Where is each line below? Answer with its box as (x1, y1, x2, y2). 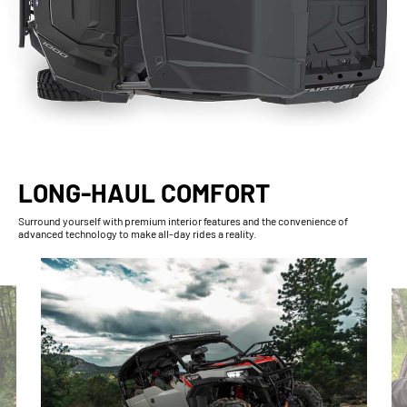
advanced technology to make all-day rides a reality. (18, 227, 256, 241)
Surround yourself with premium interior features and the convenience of (18, 214, 348, 228)
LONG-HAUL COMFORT (18, 177, 270, 209)
